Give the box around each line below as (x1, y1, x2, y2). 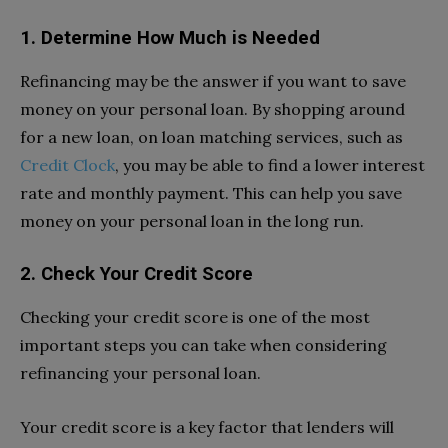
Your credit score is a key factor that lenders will (20, 417, 394, 438)
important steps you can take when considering (20, 335, 387, 356)
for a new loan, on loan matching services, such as (20, 127, 403, 148)
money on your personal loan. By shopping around (20, 99, 405, 120)
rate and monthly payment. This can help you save (20, 183, 402, 204)
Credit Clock (20, 155, 115, 176)
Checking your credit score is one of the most (20, 307, 370, 328)
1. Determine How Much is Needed (20, 27, 325, 50)
